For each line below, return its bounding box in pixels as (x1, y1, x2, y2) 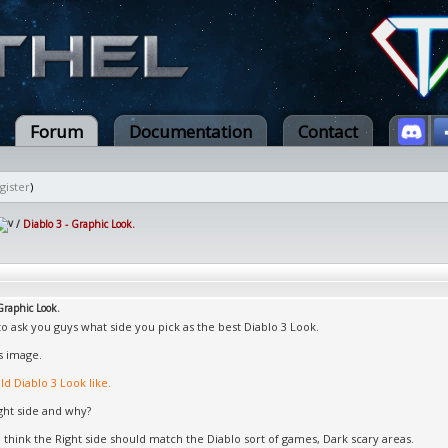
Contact (298, 120, 358, 143)
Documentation (129, 120, 252, 143)
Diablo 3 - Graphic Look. (23, 216, 135, 231)
